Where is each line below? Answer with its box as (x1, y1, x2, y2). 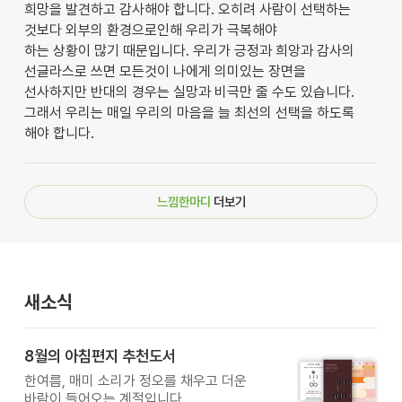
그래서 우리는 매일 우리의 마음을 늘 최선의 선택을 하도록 (23, 103, 354, 121)
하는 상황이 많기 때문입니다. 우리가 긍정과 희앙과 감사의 (23, 41, 354, 59)
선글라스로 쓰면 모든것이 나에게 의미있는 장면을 (23, 62, 306, 80)
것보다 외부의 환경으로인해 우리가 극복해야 (23, 21, 277, 39)
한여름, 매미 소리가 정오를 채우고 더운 (23, 372, 247, 390)
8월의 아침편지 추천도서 (23, 346, 176, 366)
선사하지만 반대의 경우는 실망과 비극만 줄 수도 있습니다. (23, 83, 354, 100)
